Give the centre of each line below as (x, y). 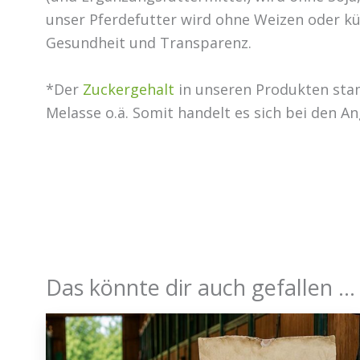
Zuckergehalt (129, 89)
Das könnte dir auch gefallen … (200, 287)
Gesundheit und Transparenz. (149, 43)
